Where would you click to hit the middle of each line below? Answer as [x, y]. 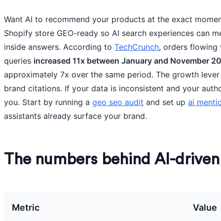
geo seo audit [118, 102]
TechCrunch [137, 47]
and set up [166, 102]
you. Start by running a [48, 102]
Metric [26, 207]
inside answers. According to [59, 47]
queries [19, 61]
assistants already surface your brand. [76, 116]
